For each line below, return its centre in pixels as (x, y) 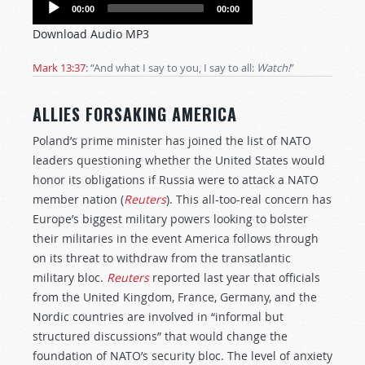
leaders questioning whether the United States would (179, 160)
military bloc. (70, 277)
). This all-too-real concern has (249, 199)
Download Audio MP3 (91, 34)
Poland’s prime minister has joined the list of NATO (172, 141)
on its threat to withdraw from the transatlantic (162, 258)
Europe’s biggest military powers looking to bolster (170, 219)
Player (48, 20)
